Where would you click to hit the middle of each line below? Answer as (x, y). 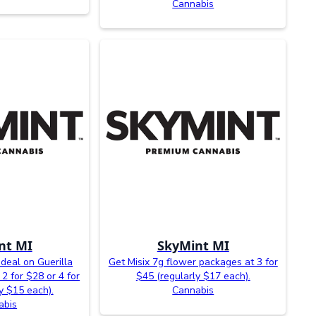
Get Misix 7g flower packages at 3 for (193, 262)
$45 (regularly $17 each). (193, 276)
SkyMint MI (193, 245)
